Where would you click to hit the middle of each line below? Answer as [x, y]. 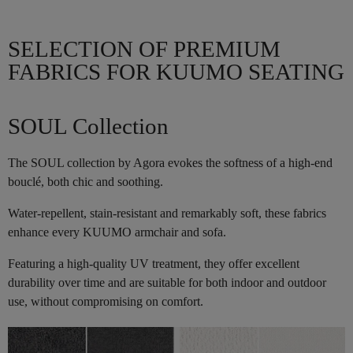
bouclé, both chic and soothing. [85, 181]
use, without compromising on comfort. [106, 301]
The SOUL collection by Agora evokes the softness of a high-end [170, 162]
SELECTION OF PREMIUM [144, 48]
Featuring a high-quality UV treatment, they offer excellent [154, 263]
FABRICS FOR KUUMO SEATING [176, 71]
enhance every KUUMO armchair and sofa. [117, 232]
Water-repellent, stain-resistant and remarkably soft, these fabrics [167, 213]
